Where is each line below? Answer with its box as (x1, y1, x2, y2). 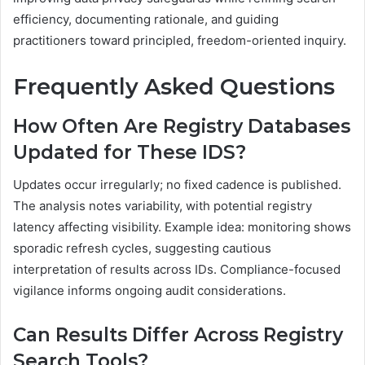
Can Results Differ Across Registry (13, 323, 343, 347)
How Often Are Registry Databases (13, 114, 350, 138)
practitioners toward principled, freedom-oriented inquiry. (13, 33, 346, 49)
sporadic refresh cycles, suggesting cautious (13, 240, 271, 257)
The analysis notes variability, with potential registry (13, 198, 312, 214)
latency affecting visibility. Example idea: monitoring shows (13, 219, 351, 235)
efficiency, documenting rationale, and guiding (13, 11, 279, 28)
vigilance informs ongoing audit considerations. (13, 283, 286, 299)
